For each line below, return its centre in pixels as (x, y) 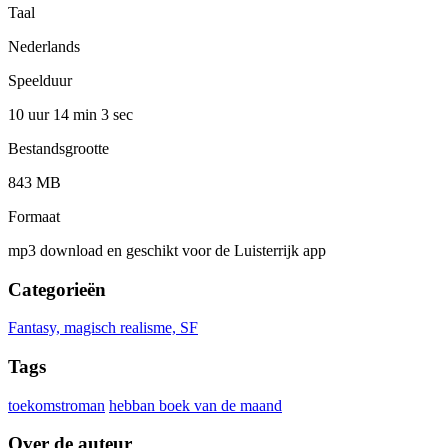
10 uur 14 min (54, 114)
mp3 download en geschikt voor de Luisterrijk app (167, 250)
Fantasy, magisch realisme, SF (103, 328)
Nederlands (44, 46)
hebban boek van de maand (195, 405)
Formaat (34, 216)
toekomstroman (56, 405)
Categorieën (57, 289)
